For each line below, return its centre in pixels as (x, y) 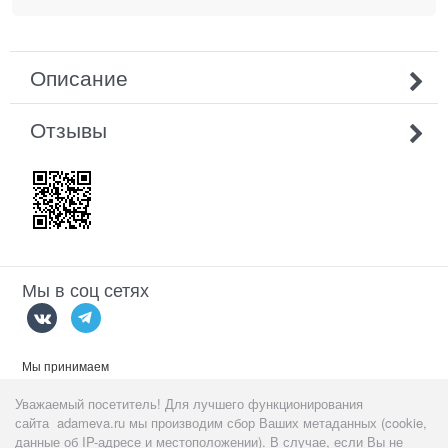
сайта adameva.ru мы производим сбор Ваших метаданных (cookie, (220, 422)
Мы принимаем (66, 366)
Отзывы (68, 128)
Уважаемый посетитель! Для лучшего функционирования (188, 403)
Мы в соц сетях (86, 288)
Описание (79, 76)
